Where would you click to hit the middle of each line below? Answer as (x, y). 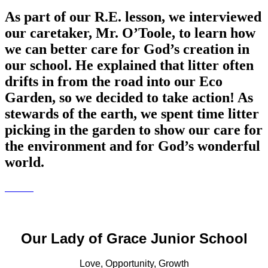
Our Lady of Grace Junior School (134, 239)
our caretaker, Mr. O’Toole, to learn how (130, 33)
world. (25, 162)
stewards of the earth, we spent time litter (132, 114)
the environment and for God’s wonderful (133, 146)
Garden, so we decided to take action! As (129, 98)
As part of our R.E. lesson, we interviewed (133, 17)
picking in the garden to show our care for (134, 130)
